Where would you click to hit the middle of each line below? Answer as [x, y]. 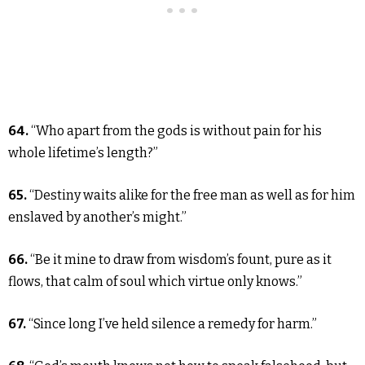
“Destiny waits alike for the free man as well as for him [191, 195]
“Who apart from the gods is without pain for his [175, 131]
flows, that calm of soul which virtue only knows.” [155, 281]
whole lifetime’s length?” [83, 153]
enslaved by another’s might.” [97, 217]
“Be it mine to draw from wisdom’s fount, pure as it [181, 259]
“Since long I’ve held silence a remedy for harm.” [172, 324]
